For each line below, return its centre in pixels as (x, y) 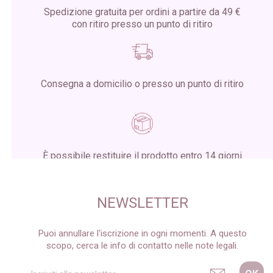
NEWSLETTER (142, 203)
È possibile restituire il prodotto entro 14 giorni (142, 156)
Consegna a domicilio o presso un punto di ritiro (142, 84)
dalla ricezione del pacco (142, 168)
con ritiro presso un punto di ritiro (142, 24)
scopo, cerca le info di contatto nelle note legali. (142, 246)
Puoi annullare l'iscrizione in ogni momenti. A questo (142, 234)
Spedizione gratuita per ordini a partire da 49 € (142, 12)
